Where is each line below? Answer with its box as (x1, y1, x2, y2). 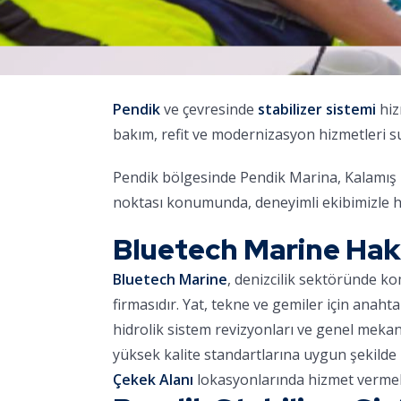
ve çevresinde (160, 99, 258, 119)
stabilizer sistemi (258, 99, 376, 119)
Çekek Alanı (113, 370, 193, 389)
